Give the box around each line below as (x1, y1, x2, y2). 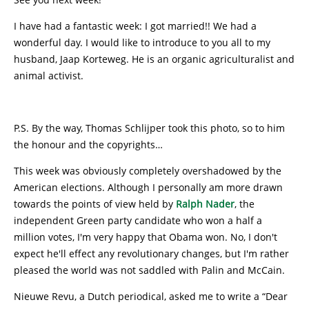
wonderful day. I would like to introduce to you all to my (14, 36, 270, 49)
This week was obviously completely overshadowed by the (14, 164, 281, 177)
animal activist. (14, 69, 83, 82)
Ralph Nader (176, 197, 235, 210)
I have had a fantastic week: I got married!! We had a (14, 19, 257, 32)
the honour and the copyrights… (14, 138, 163, 151)
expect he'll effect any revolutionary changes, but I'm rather (14, 247, 289, 260)
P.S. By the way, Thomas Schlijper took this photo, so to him (14, 121, 285, 134)
